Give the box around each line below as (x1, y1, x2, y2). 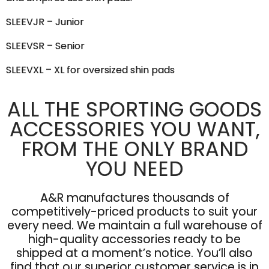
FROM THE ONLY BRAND (21, 134, 248, 163)
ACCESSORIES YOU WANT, (9, 115, 260, 144)
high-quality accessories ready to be (28, 231, 241, 247)
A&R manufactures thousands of (40, 189, 229, 206)
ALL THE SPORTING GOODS (7, 95, 262, 124)
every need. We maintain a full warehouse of (7, 217, 262, 234)
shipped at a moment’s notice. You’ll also (16, 244, 253, 261)
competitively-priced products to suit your (11, 203, 258, 220)
